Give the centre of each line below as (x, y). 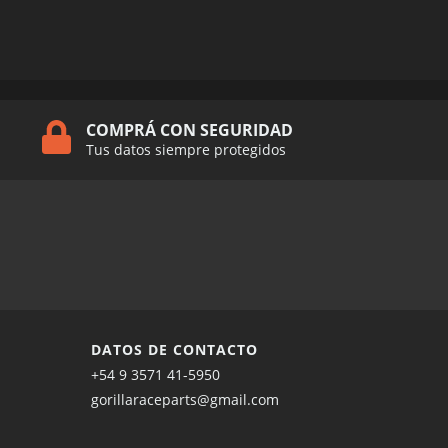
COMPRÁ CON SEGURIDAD (189, 129)
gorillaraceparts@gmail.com (185, 399)
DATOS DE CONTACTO (174, 349)
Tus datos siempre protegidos (185, 149)
